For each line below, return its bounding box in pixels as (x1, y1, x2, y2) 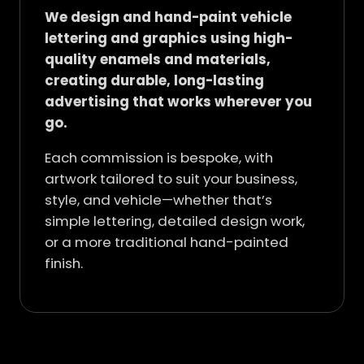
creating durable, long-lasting (45, 71, 264, 91)
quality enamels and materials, (45, 50, 271, 70)
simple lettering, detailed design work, (45, 211, 305, 232)
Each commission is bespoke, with (45, 148, 273, 168)
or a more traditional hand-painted (45, 232, 288, 253)
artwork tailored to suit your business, (45, 169, 297, 189)
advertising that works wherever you (45, 92, 312, 112)
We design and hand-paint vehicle (45, 7, 292, 28)
